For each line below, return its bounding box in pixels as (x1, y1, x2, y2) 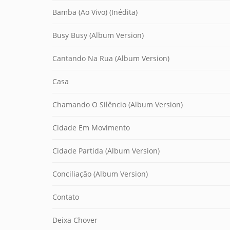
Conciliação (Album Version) (52, 169, 148, 179)
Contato (52, 192, 79, 202)
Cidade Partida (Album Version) (52, 146, 160, 156)
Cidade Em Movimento (52, 123, 130, 132)
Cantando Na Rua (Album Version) (52, 53, 169, 63)
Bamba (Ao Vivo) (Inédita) (52, 7, 138, 17)
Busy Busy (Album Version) (52, 30, 144, 40)
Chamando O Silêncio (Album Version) (52, 100, 183, 109)
